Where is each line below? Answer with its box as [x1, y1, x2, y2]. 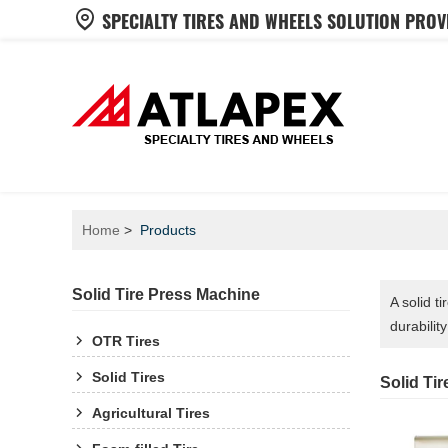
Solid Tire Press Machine [72, 286, 260, 303]
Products [140, 222, 196, 238]
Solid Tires [92, 369, 165, 385]
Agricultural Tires [92, 405, 210, 421]
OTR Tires [92, 333, 160, 349]
